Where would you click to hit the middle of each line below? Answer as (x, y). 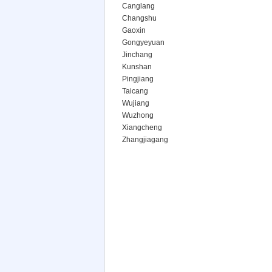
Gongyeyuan (143, 42)
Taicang (135, 91)
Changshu (139, 18)
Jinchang (137, 55)
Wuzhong (138, 115)
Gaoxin (134, 30)
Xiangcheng (142, 127)
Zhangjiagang (145, 140)
